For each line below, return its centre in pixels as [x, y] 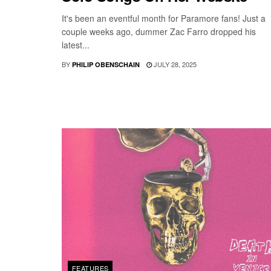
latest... [76, 45]
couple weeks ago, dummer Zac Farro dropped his [159, 32]
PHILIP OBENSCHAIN [106, 65]
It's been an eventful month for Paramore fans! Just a [164, 18]
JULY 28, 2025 [174, 64]
